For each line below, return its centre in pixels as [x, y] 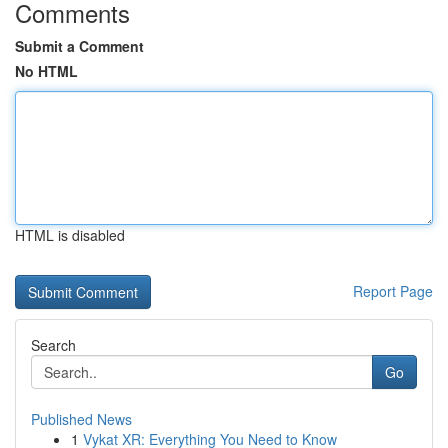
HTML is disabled [70, 235]
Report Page [393, 291]
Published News [81, 419]
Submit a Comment [79, 46]
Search [53, 345]
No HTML [46, 71]
